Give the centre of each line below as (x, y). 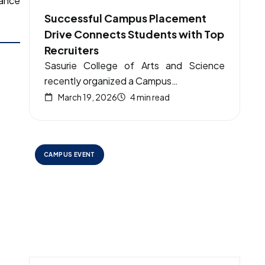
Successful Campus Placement (125, 18)
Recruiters (72, 50)
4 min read (150, 97)
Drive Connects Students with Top (134, 34)
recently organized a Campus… (111, 81)
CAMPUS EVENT (70, 154)
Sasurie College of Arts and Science (135, 65)
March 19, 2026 (87, 97)
